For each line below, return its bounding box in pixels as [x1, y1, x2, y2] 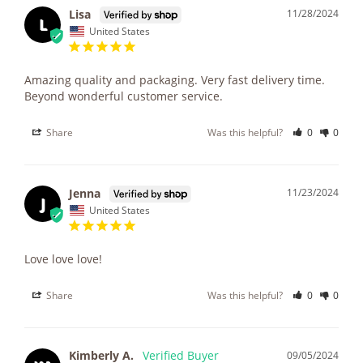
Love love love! [24, 251, 102, 267]
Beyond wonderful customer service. [24, 88, 223, 105]
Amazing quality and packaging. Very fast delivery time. [24, 72, 325, 88]
